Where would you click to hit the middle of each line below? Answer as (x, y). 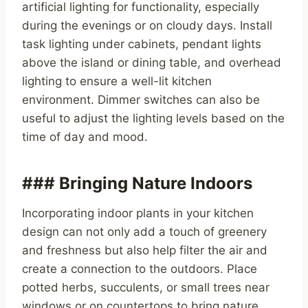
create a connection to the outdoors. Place (140, 269)
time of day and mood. (85, 137)
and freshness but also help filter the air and (145, 251)
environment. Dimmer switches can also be (141, 100)
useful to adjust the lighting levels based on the (153, 119)
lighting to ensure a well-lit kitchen (117, 81)
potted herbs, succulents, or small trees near (146, 288)
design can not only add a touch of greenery (144, 232)
